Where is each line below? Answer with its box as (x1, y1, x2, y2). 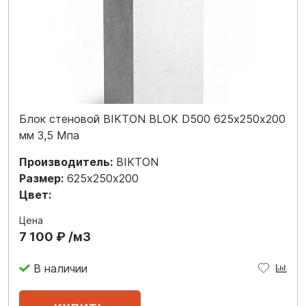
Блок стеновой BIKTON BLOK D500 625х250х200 (19, 112, 286, 126)
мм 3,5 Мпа (19, 128, 79, 142)
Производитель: (19, 155, 113, 169)
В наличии (33, 261, 87, 275)
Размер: (19, 171, 64, 185)
